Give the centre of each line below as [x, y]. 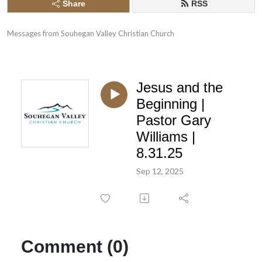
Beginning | [170, 104]
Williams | [166, 137]
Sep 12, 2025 [160, 171]
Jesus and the [180, 87]
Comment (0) [75, 246]
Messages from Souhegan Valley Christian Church [91, 33]
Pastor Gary [174, 120]
